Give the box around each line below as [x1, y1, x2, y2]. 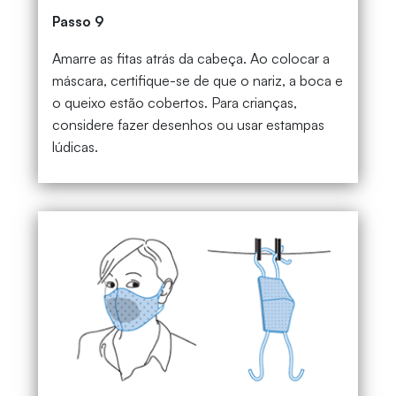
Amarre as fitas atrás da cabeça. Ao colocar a [51, 49, 330, 68]
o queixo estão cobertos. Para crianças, [51, 94, 297, 112]
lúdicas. [51, 138, 98, 156]
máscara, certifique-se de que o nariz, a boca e [51, 72, 343, 90]
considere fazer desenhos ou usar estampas [51, 116, 324, 134]
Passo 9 [51, 12, 104, 31]
